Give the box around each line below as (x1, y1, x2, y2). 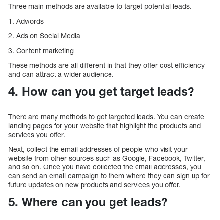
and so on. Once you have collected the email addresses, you (8, 162, 201, 171)
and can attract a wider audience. (8, 70, 114, 79)
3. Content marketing (8, 46, 74, 55)
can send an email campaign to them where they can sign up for (8, 171, 210, 180)
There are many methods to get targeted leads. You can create (8, 112, 204, 121)
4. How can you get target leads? (8, 84, 194, 99)
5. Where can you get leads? (8, 194, 167, 209)
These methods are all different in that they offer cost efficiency (8, 61, 205, 70)
